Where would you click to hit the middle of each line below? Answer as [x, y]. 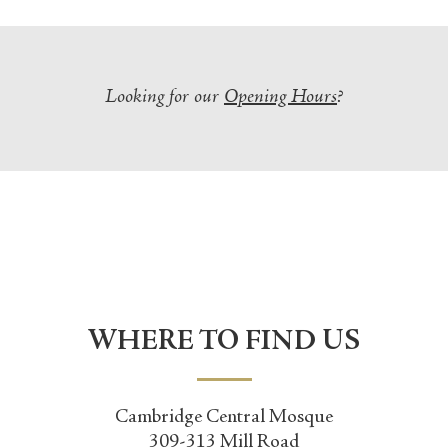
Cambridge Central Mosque [224, 418]
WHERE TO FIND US [224, 343]
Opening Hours [280, 98]
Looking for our [164, 98]
